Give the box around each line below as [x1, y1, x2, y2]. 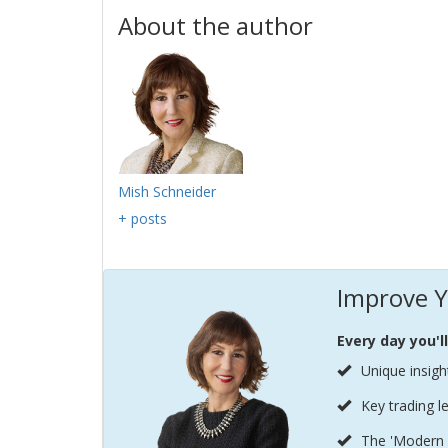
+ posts [118, 209, 167, 228]
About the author [118, 9, 313, 42]
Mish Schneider [118, 182, 216, 201]
